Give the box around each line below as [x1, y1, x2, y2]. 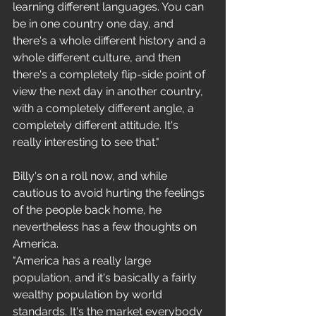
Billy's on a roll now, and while [13, 169, 170, 183]
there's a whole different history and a [13, 34, 209, 47]
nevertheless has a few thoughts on [13, 220, 200, 233]
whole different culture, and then [13, 51, 183, 64]
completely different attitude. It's [13, 119, 181, 132]
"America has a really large [13, 254, 154, 267]
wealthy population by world [13, 288, 165, 301]
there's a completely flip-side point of [13, 68, 208, 81]
